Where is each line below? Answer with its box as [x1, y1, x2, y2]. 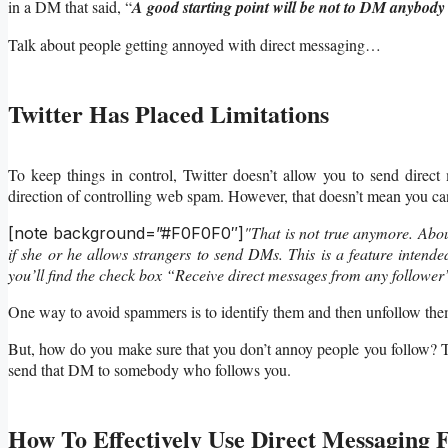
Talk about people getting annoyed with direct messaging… [8, 33, 381, 55]
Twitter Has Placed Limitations [8, 96, 329, 132]
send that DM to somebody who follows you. [8, 358, 291, 380]
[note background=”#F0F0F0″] [8, 222, 245, 243]
